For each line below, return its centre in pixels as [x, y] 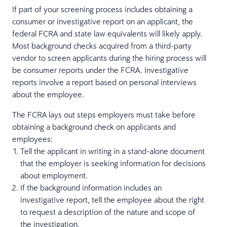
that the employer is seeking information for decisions [113, 163]
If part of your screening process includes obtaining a [102, 9]
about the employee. [48, 94]
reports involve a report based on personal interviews [104, 82]
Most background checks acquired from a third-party [102, 46]
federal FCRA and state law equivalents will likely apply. [107, 33]
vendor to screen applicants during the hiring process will [109, 58]
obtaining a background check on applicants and [94, 127]
